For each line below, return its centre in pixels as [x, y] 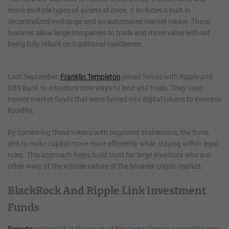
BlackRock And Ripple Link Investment [107, 190]
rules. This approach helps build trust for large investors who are [109, 155]
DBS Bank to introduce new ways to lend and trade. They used [105, 88]
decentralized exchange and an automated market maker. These [109, 21]
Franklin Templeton [90, 76]
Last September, [34, 76]
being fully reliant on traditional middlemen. [76, 44]
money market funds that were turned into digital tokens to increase [114, 99]
